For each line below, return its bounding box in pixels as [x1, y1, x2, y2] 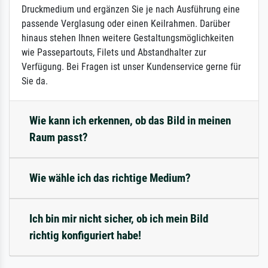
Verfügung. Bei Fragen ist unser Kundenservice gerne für [22, 61, 241, 73]
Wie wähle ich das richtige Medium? [29, 171, 191, 185]
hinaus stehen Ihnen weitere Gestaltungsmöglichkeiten [22, 32, 234, 44]
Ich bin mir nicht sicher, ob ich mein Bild [29, 212, 208, 226]
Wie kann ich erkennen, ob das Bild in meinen [29, 114, 231, 128]
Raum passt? [29, 130, 88, 145]
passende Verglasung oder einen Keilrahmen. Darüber [22, 18, 230, 30]
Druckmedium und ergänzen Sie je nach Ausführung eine [22, 4, 240, 16]
